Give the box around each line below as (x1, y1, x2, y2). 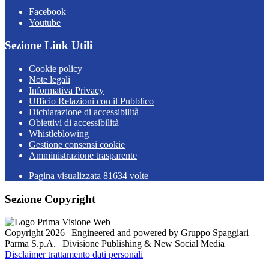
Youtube (29, 17, 61, 28)
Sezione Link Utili (5, 39, 92, 52)
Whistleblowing (29, 128, 89, 139)
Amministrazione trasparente (29, 150, 137, 160)
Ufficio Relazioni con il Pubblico (29, 95, 154, 106)
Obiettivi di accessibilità (29, 117, 119, 128)
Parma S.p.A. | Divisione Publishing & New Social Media (5, 238, 225, 249)
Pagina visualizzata (29, 170, 103, 181)
